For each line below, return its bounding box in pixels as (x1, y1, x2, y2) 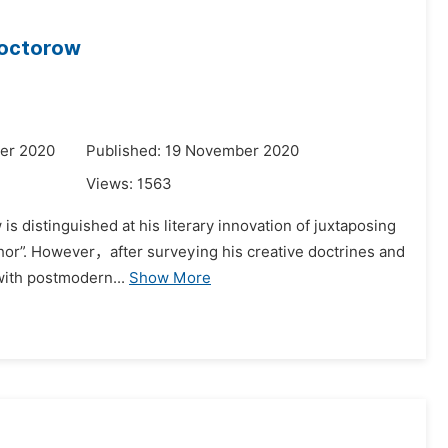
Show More (129, 269, 211, 287)
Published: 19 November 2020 (86, 142, 299, 160)
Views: (86, 175, 137, 193)
